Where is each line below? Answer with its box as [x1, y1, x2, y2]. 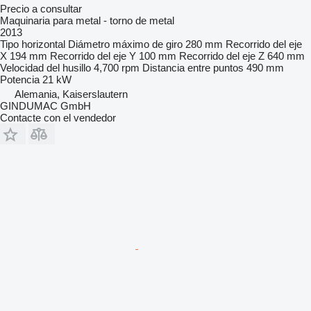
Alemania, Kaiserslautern [15, 87, 128, 100]
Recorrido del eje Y [50, 49, 136, 62]
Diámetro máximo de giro [68, 37, 183, 50]
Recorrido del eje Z [179, 49, 264, 62]
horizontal [22, 37, 65, 50]
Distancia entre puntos [142, 61, 244, 74]
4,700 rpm [94, 61, 140, 74]
